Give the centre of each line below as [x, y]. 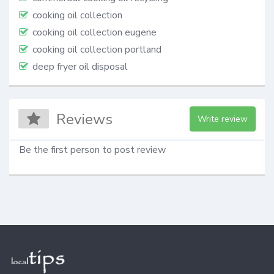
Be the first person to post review [92, 150]
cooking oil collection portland [97, 49]
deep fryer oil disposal [80, 66]
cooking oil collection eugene [94, 32]
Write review [222, 119]
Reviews [85, 120]
